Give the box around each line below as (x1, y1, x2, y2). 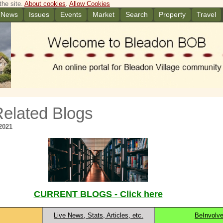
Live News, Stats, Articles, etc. (54, 212, 143, 219)
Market (93, 10, 114, 18)
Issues (29, 10, 49, 18)
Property (159, 10, 186, 18)
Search (125, 10, 148, 18)
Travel (197, 10, 216, 18)
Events (60, 10, 82, 18)
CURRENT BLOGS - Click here (33, 189, 163, 199)
